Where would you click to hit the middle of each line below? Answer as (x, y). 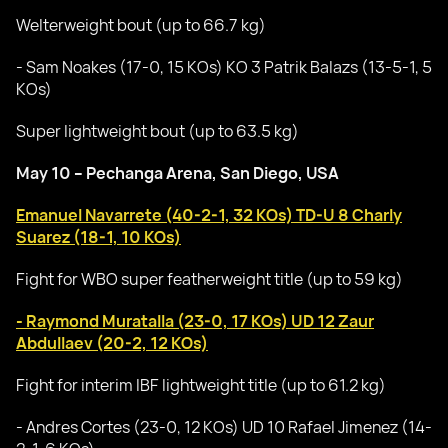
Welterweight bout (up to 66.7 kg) (141, 25)
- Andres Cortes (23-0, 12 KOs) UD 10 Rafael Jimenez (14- (224, 427)
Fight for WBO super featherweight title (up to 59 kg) (209, 279)
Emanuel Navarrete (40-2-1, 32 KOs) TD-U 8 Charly (209, 215)
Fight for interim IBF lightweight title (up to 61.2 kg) (201, 385)
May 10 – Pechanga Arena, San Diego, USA (177, 173)
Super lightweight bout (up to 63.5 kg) (157, 131)
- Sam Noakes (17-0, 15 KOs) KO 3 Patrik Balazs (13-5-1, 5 (224, 67)
